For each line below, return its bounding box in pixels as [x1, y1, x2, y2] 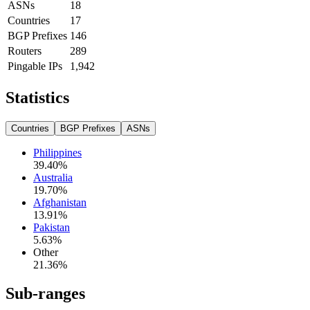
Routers [8, 44, 42, 57]
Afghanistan [33, 196, 86, 208]
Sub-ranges [6, 284, 85, 303]
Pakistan [33, 221, 70, 233]
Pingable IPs [8, 60, 62, 72]
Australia [33, 171, 73, 183]
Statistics [6, 88, 69, 107]
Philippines [33, 146, 82, 158]
